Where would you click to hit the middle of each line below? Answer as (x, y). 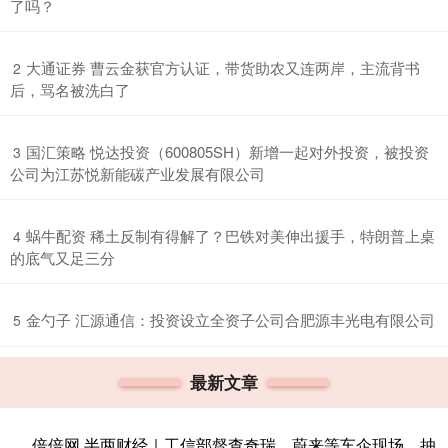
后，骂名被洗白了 (70, 89)
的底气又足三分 (62, 257)
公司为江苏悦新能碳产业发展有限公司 (137, 173)
